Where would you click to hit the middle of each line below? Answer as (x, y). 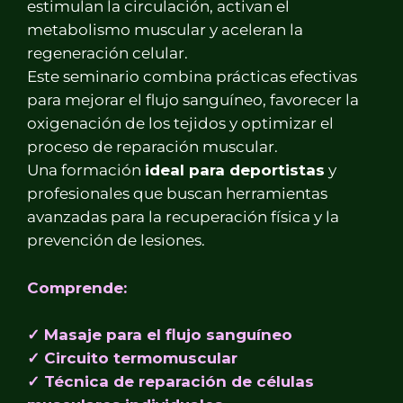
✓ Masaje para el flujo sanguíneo (160, 334)
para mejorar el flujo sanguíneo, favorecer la (193, 99)
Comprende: (77, 287)
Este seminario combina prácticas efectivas (192, 76)
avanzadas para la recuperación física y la (183, 216)
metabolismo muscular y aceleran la (165, 29)
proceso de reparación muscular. (152, 146)
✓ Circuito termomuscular (132, 358)
